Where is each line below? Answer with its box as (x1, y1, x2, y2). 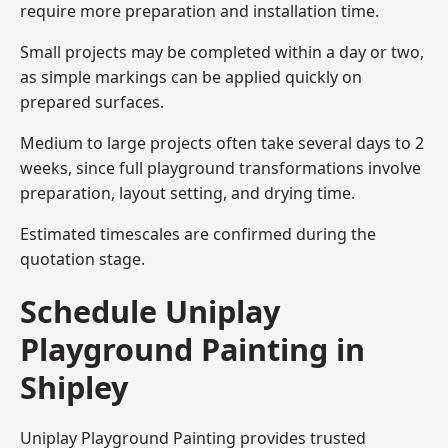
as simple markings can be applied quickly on (20, 65, 362, 88)
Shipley (20, 365, 128, 408)
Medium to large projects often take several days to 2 (20, 131, 424, 154)
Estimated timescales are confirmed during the (20, 222, 376, 245)
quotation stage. (20, 247, 145, 270)
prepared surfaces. (20, 90, 164, 113)
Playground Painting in (20, 327, 365, 370)
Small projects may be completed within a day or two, (20, 40, 424, 63)
